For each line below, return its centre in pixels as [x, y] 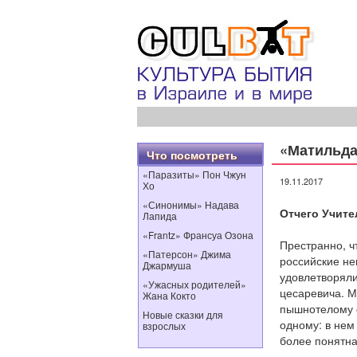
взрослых [164, 326]
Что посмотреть [192, 155]
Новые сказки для [183, 314]
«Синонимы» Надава [191, 204]
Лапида [160, 216]
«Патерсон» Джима [187, 254]
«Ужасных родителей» [194, 284]
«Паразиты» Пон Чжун [194, 174]
